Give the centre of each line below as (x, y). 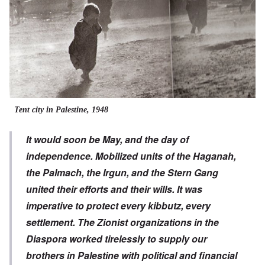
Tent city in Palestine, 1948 (61, 110)
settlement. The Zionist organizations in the (122, 222)
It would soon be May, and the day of (107, 140)
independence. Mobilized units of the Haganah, (131, 156)
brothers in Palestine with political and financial (132, 256)
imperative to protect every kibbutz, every (118, 206)
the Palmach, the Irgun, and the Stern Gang (122, 173)
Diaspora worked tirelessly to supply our (117, 239)
